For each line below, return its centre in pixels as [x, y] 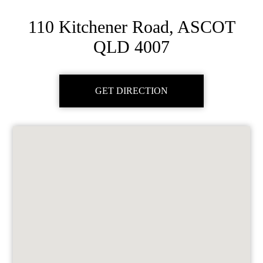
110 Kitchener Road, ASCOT [131, 27]
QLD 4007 [131, 47]
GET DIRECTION [131, 91]
